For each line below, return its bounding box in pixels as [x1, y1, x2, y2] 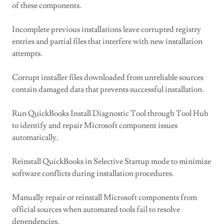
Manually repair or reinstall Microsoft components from [12, 192, 197, 202]
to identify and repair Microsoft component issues [12, 120, 177, 130]
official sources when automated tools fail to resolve [12, 204, 180, 214]
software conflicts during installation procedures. [12, 168, 174, 178]
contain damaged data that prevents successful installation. [12, 84, 204, 94]
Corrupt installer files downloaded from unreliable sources [12, 72, 203, 82]
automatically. [12, 132, 58, 142]
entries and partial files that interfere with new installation [12, 36, 202, 46]
